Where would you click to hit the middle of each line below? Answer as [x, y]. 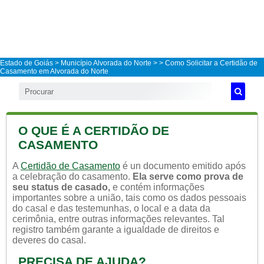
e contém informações [157, 187]
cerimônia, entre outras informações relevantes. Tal [118, 219]
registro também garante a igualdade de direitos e [116, 230]
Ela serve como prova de [188, 176]
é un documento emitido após [183, 166]
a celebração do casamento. [72, 176]
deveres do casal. [49, 240]
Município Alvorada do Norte [106, 63]
